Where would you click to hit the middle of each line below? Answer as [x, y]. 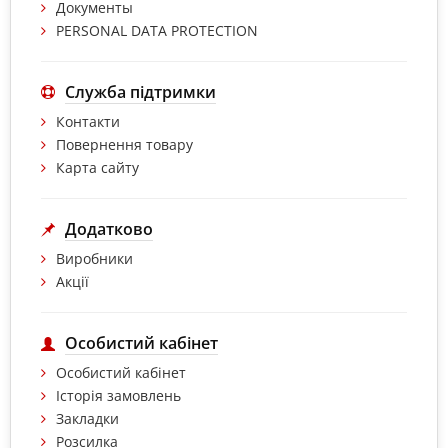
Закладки [87, 419]
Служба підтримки [140, 92]
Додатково [109, 229]
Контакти [88, 122]
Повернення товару [124, 145]
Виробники [94, 259]
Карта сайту [97, 168]
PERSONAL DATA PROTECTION [157, 31]
